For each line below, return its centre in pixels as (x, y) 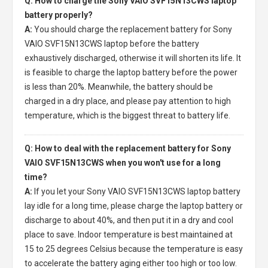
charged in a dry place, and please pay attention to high (128, 101)
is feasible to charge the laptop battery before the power (131, 72)
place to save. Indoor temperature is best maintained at (129, 234)
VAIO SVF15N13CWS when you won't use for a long (123, 163)
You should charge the (77, 29)
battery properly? (59, 15)
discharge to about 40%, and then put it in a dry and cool (129, 220)
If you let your (60, 191)
